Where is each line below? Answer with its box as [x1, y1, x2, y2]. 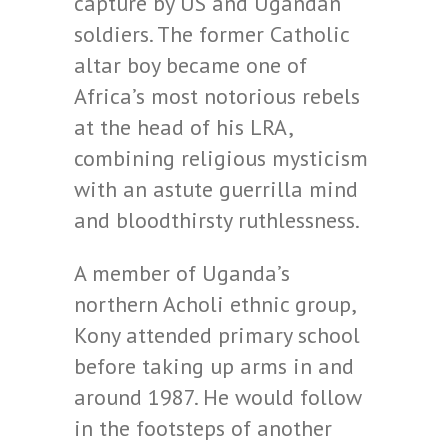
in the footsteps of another [74, 414, 332, 442]
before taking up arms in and [74, 352, 354, 380]
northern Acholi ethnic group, [74, 290, 355, 318]
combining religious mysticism [74, 144, 368, 172]
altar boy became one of [74, 51, 307, 79]
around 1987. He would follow [74, 383, 361, 411]
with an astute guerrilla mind [74, 175, 358, 203]
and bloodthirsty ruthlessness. [74, 206, 360, 234]
